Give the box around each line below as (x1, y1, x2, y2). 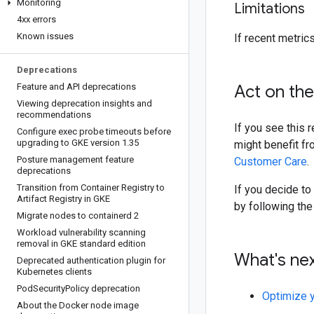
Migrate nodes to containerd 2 (17, 210, 139, 221)
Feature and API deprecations (17, 81, 136, 92)
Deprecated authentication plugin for (17, 255, 165, 266)
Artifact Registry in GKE (17, 193, 110, 204)
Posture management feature (17, 154, 134, 165)
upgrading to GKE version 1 (17, 137, 127, 148)
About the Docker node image (17, 300, 139, 310)
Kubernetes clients (17, 266, 92, 277)
